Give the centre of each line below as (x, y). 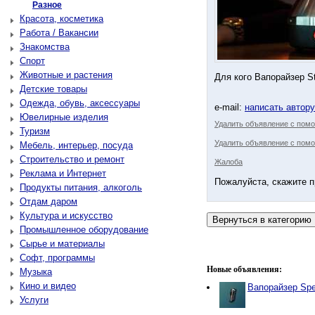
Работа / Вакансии (59, 33)
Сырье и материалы (62, 244)
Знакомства (45, 47)
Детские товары (53, 89)
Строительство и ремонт (72, 159)
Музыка (36, 272)
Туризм (35, 131)
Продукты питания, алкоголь (81, 187)
